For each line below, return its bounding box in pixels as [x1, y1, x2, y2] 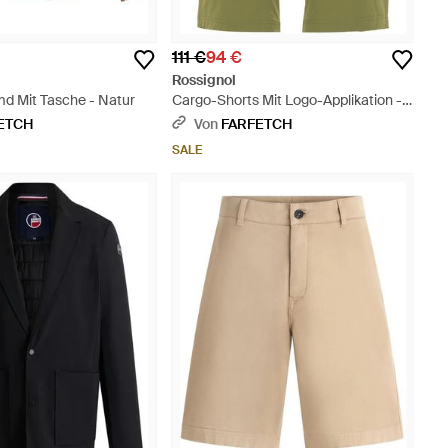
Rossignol [171, 71, 236, 90]
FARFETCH [220, 115, 292, 134]
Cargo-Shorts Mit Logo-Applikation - [171, 91, 402, 110]
